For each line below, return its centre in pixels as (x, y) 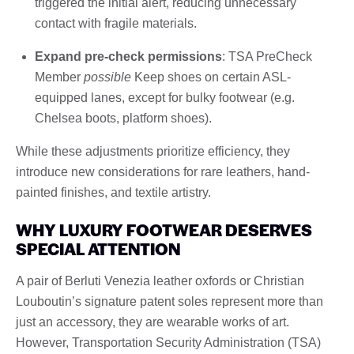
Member (59, 77)
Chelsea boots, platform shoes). (123, 118)
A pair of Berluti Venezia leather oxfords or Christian (160, 281)
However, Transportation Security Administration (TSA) (168, 342)
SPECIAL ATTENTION (98, 248)
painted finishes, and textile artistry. (113, 192)
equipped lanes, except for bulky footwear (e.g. (165, 97)
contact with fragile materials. (116, 23)
